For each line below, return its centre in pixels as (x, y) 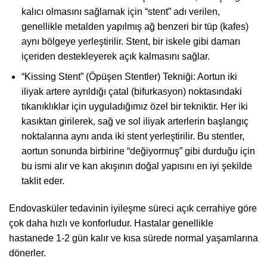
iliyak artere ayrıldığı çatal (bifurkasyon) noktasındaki (131, 92)
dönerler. (27, 253)
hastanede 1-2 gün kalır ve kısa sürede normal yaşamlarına (133, 238)
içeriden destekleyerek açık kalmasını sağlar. (115, 56)
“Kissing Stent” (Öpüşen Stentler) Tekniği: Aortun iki (129, 77)
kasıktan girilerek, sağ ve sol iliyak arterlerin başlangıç (135, 122)
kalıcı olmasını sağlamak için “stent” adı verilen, (120, 11)
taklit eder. (43, 181)
